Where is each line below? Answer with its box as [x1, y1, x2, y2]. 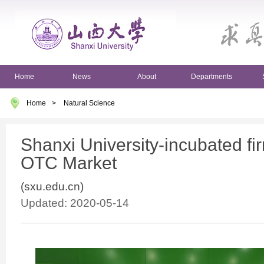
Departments [191, 72, 232, 81]
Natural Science [64, 99, 115, 107]
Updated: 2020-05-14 [21, 196, 129, 209]
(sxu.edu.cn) [21, 180, 84, 193]
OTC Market [21, 153, 117, 173]
